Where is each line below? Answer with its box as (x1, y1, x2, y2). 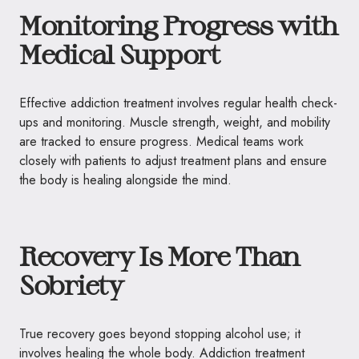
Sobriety (19, 269, 123, 300)
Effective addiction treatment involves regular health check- (19, 94, 337, 112)
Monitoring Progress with (19, 10, 337, 40)
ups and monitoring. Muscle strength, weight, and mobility (19, 113, 330, 131)
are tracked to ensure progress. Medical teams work (19, 132, 304, 151)
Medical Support (19, 38, 220, 69)
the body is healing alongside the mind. (19, 171, 232, 189)
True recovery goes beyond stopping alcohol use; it (19, 325, 301, 343)
